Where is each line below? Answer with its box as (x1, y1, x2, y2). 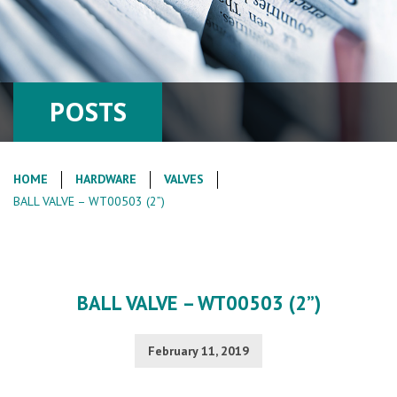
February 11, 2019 (148, 343, 249, 359)
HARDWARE (75, 171, 136, 187)
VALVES (164, 171, 204, 187)
